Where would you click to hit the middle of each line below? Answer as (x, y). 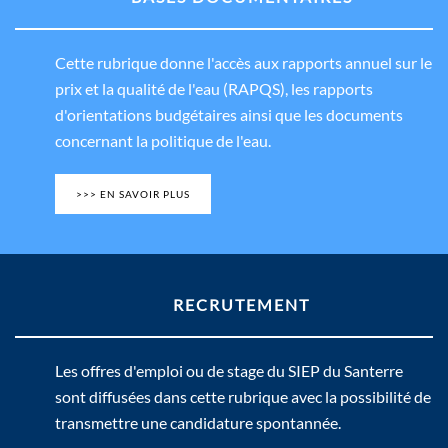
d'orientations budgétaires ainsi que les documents (229, 114)
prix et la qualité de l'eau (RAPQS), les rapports (214, 88)
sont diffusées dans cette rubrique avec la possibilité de (243, 396)
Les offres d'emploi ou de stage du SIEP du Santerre (229, 370)
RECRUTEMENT (241, 304)
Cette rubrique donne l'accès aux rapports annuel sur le (243, 62)
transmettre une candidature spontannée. (198, 422)
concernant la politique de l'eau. (163, 140)
